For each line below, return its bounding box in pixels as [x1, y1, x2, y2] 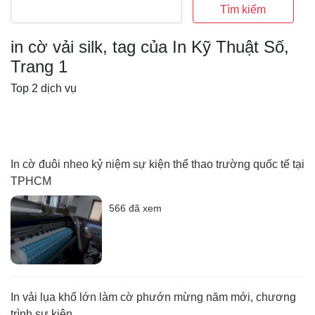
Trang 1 [11, 57, 67, 77]
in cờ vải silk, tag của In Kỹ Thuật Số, [11, 37, 289, 57]
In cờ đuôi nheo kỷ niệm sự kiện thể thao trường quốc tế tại [11, 158, 304, 171]
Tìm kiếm [220, 4, 266, 16]
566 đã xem [109, 202, 162, 214]
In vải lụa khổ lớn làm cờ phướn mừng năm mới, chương [11, 290, 296, 303]
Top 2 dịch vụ [11, 82, 77, 95]
